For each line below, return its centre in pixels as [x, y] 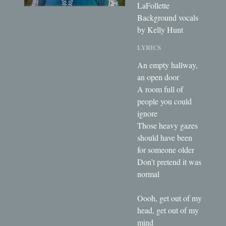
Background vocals [168, 17]
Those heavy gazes [167, 125]
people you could [164, 101]
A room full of [160, 89]
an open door [158, 77]
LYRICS [149, 47]
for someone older [166, 149]
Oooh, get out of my [169, 198]
